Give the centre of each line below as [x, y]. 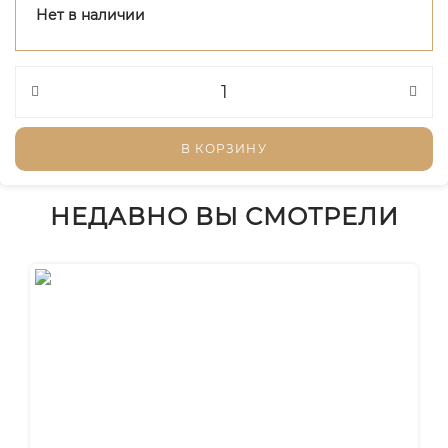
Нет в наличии [90, 15]
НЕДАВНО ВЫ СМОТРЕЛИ [224, 216]
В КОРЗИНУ [224, 148]
